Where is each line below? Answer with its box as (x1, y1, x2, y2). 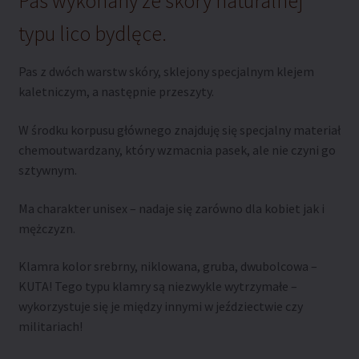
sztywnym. (18, 162, 77, 179)
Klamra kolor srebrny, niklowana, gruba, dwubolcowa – (18, 258, 317, 275)
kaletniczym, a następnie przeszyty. (18, 83, 214, 100)
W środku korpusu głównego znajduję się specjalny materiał (18, 122, 341, 139)
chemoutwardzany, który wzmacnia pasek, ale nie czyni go (18, 142, 336, 159)
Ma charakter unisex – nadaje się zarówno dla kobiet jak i (18, 200, 325, 216)
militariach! (18, 318, 83, 335)
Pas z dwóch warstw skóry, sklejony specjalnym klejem (18, 63, 314, 80)
